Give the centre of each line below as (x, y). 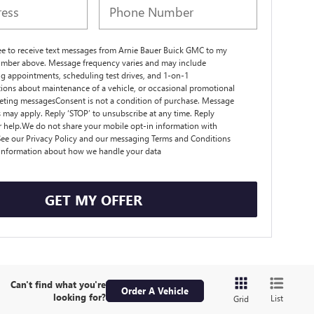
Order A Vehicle (155, 290)
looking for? (79, 296)
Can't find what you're (58, 284)
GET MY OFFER (93, 199)
